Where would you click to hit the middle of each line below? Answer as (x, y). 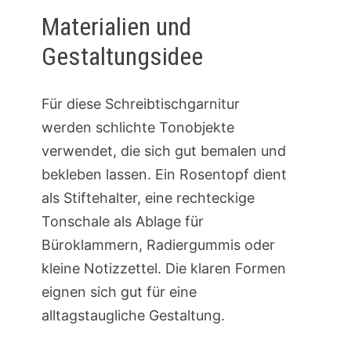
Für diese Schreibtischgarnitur (140, 103)
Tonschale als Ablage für (122, 221)
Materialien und (116, 27)
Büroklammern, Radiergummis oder (158, 244)
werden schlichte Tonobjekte (138, 127)
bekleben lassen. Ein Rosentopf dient (164, 174)
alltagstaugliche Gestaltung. (133, 315)
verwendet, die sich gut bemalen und (163, 150)
